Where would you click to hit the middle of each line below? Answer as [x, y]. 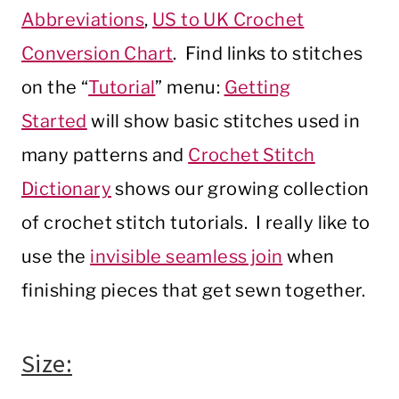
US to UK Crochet [228, 20]
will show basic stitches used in [224, 122]
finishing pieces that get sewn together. [193, 291]
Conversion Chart [98, 54]
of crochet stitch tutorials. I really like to [196, 223]
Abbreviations [83, 20]
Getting [257, 88]
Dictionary [67, 189]
